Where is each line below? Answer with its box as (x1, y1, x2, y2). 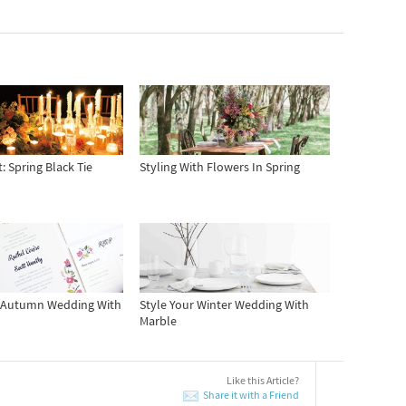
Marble (139, 314, 177, 331)
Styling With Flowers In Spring (139, 159, 300, 177)
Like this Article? (227, 374, 299, 388)
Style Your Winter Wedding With (139, 297, 309, 314)
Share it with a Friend (203, 389, 299, 402)
